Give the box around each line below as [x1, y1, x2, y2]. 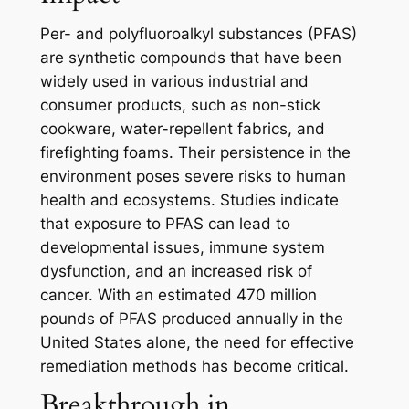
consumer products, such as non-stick [39, 96, 320, 115]
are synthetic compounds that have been [39, 48, 341, 68]
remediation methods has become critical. [39, 357, 349, 376]
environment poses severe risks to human [39, 167, 346, 186]
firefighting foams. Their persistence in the [39, 143, 351, 163]
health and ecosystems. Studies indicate [39, 191, 339, 210]
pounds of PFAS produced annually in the [39, 309, 343, 329]
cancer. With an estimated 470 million [39, 286, 317, 305]
